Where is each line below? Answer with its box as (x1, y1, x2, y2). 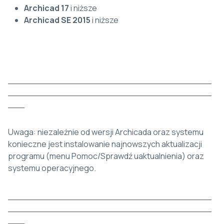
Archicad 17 (24, 2, 70, 14)
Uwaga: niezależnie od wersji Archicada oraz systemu (8, 126, 203, 138)
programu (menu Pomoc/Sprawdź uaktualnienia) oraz (8, 150, 204, 162)
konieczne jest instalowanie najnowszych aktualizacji (8, 138, 202, 150)
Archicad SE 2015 (24, 14, 90, 26)
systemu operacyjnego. (8, 162, 96, 174)
